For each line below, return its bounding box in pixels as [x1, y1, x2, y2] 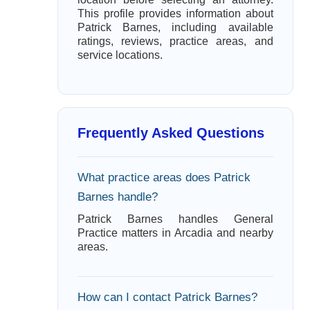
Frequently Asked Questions [77, 125, 264, 140]
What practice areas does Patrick [77, 171, 250, 184]
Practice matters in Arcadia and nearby [77, 227, 273, 239]
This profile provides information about [77, 8, 273, 19]
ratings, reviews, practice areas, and [77, 35, 273, 47]
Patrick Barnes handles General [77, 213, 273, 225]
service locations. [77, 49, 163, 61]
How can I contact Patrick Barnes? [77, 291, 257, 304]
